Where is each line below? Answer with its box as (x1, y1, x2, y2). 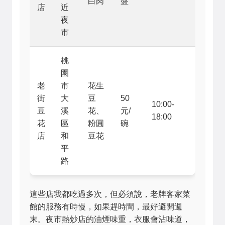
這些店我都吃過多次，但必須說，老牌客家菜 (30, 190, 190, 198)
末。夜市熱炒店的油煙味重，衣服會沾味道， (30, 215, 190, 223)
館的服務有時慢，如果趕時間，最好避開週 (30, 202, 182, 211)
